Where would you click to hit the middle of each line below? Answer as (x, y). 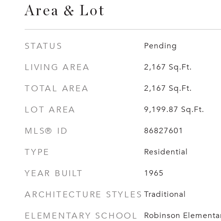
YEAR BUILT (54, 173)
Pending (160, 46)
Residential (166, 152)
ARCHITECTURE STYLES (84, 195)
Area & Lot (65, 11)
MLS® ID (47, 131)
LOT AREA (50, 110)
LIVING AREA (57, 67)
